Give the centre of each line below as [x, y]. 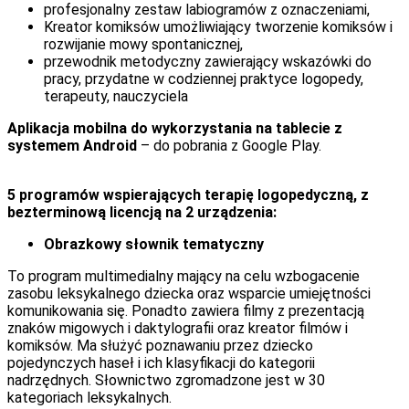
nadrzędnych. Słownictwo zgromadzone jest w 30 [166, 380]
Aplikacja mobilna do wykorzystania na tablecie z [175, 128]
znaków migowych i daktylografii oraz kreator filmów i [178, 328]
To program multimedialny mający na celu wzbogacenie [184, 276]
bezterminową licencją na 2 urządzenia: [142, 212]
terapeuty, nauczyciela [116, 96]
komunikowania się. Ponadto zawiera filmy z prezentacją [186, 310]
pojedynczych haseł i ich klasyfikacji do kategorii [161, 362]
